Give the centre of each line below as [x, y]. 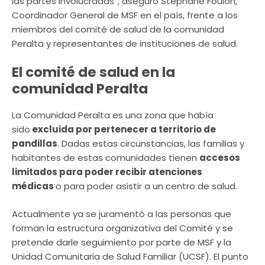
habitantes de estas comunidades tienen [106, 158]
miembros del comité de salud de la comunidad [118, 29]
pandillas [35, 144]
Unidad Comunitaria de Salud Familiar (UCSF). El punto [130, 256]
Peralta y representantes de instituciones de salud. [125, 43]
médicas [34, 186]
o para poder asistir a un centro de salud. [146, 186]
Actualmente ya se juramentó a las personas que [122, 214]
